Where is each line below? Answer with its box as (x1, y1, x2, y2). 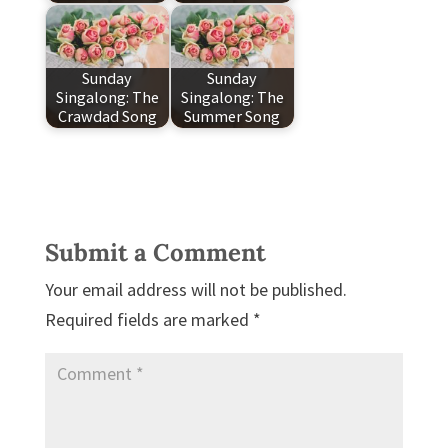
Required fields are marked (44, 308, 253, 331)
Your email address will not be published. (44, 278, 347, 301)
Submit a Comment (44, 237, 266, 268)
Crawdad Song (57, 106, 157, 127)
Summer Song (184, 106, 281, 127)
